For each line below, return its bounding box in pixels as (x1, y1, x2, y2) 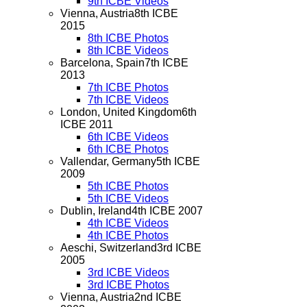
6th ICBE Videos (88, 131, 169, 143)
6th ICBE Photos (88, 143, 169, 155)
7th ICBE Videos (88, 94, 169, 106)
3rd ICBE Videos (88, 267, 169, 278)
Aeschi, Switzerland (60, 242, 157, 254)
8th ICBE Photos (88, 32, 169, 44)
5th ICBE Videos (88, 193, 169, 204)
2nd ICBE (134, 291, 182, 303)
